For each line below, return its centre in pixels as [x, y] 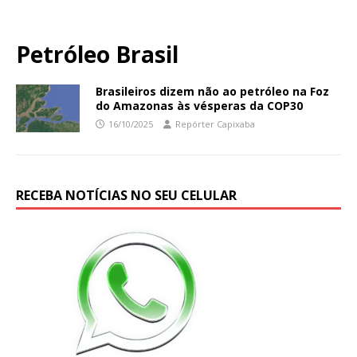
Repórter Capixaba [215, 124]
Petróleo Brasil [97, 54]
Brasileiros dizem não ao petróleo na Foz [212, 91]
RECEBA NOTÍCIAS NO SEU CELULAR [126, 195]
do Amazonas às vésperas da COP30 [199, 105]
